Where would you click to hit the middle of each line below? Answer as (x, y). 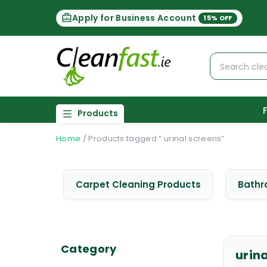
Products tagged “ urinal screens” (156, 139)
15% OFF (218, 18)
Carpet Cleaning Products (138, 184)
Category (89, 249)
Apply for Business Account (134, 18)
